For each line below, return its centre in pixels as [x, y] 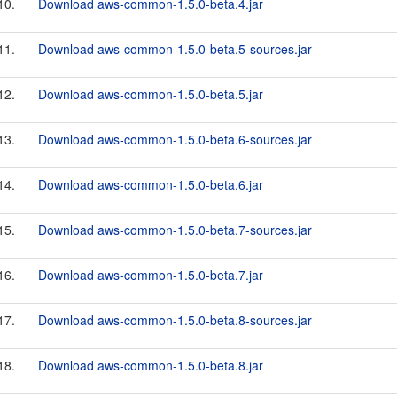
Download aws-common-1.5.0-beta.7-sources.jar [175, 230]
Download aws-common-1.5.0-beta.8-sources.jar [175, 320]
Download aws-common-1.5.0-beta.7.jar [151, 275]
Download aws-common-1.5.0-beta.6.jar [151, 184]
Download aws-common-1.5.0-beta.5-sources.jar [175, 49]
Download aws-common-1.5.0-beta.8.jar [151, 365]
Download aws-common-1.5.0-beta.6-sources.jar [175, 139]
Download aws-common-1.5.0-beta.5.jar [151, 94]
